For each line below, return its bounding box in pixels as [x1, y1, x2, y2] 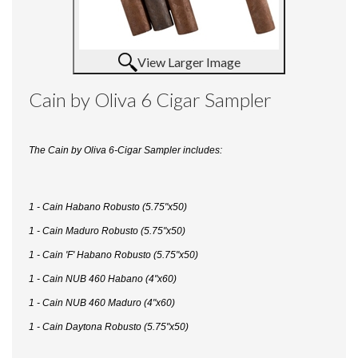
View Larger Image [137, 54, 241, 70]
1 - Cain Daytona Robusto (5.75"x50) [29, 321, 189, 332]
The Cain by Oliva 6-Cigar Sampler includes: [29, 145, 222, 156]
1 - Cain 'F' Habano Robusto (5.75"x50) [29, 249, 198, 261]
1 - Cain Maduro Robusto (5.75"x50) [29, 225, 185, 237]
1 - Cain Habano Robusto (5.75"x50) [29, 201, 187, 213]
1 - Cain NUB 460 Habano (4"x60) [29, 273, 177, 284]
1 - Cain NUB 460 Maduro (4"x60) [29, 297, 175, 308]
